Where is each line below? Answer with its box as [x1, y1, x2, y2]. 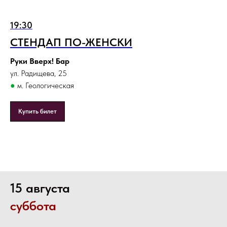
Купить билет [18, 107, 57, 116]
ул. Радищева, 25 [10, 68, 67, 79]
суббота [10, 198, 56, 214]
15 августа [10, 180, 70, 196]
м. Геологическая [15, 81, 74, 91]
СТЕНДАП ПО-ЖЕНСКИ [10, 35, 132, 49]
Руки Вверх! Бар [10, 56, 69, 66]
